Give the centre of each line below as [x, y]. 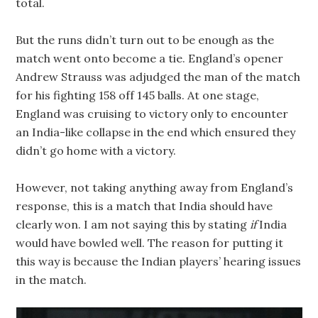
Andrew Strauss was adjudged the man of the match [158, 77]
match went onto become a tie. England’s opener [150, 58]
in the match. [51, 280]
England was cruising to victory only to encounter [152, 114]
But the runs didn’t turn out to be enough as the [145, 40]
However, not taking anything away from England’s [155, 187]
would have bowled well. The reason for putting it [150, 243]
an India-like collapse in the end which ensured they [156, 132]
